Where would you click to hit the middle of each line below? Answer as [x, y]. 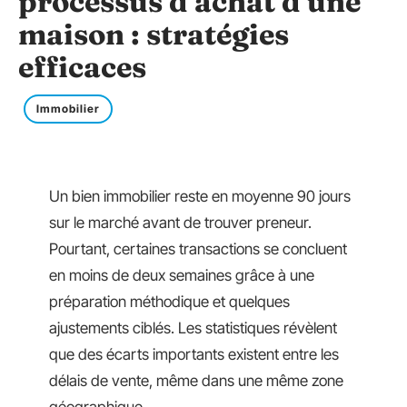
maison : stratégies [154, 34]
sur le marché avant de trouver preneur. [180, 223]
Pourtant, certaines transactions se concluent [198, 249]
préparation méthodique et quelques [169, 302]
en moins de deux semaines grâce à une [182, 275]
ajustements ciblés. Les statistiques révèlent [193, 328]
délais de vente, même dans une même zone [196, 381]
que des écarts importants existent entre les [194, 354]
